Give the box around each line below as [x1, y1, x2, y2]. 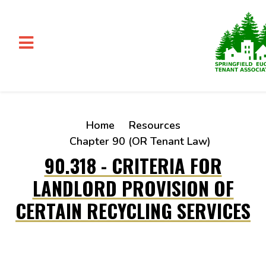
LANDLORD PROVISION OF [32, 174, 234, 202]
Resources [128, 118, 180, 132]
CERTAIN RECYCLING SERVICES [15, 197, 251, 224]
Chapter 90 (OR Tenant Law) [69, 134, 211, 148]
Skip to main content [9, 108, 107, 122]
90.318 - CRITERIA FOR [44, 151, 222, 179]
